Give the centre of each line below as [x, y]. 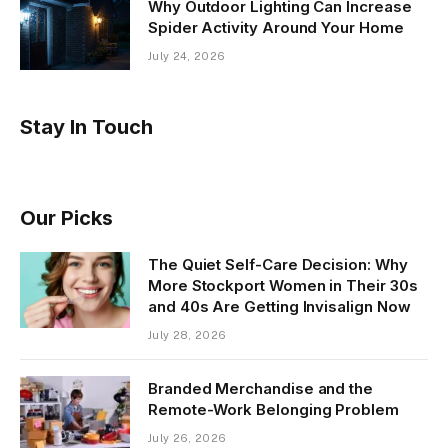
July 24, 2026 [187, 56]
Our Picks [66, 218]
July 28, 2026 [187, 335]
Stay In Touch [86, 127]
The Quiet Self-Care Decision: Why [278, 265]
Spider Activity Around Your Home [276, 28]
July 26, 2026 [187, 438]
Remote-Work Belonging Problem [273, 410]
